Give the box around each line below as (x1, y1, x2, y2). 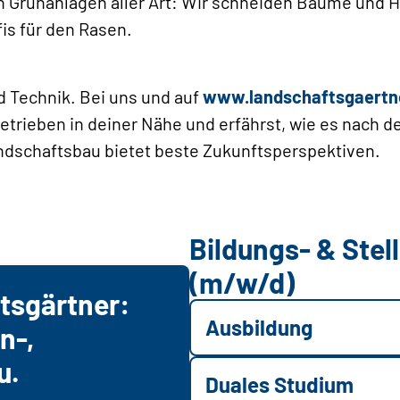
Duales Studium (205, 371, 354, 398)
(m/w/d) (189, 265, 295, 300)
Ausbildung (205, 314, 312, 341)
